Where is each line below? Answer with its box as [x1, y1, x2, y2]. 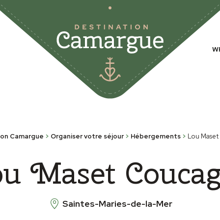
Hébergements [131, 132, 181, 140]
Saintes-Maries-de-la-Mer [62, 198, 173, 209]
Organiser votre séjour [51, 132, 124, 140]
